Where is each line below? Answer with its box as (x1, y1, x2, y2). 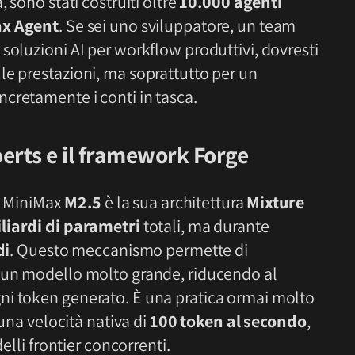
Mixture (246, 190, 304, 213)
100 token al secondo (149, 309, 307, 332)
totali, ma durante (139, 214, 269, 237)
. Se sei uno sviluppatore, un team (59, 13, 296, 36)
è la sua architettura (101, 190, 247, 213)
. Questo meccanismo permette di (10, 238, 248, 261)
